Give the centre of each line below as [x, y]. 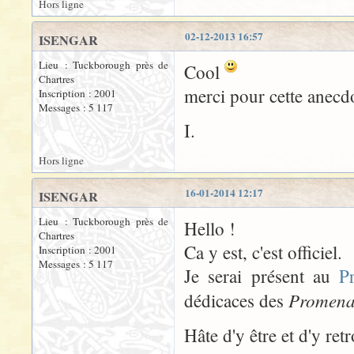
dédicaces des [236, 300]
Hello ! [210, 228]
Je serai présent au [262, 275]
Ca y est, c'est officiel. [263, 252]
